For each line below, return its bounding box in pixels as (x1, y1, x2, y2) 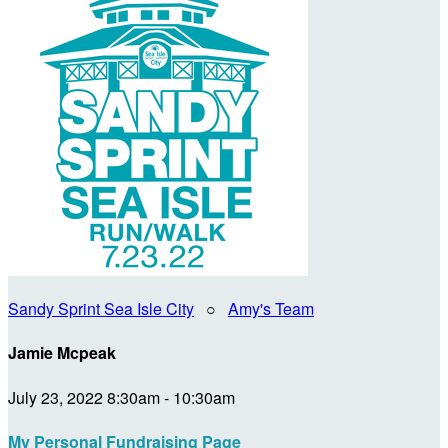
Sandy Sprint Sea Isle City (8, 297, 194, 320)
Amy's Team (228, 297, 314, 320)
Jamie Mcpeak (8, 341, 116, 365)
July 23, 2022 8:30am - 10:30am (8, 385, 235, 409)
